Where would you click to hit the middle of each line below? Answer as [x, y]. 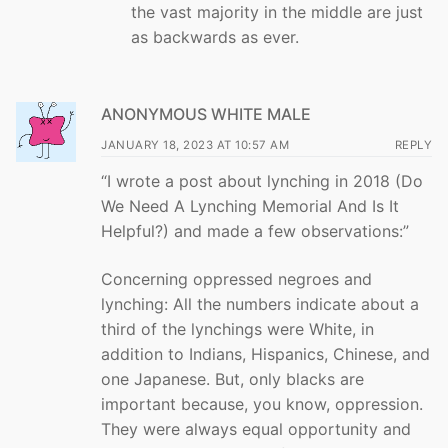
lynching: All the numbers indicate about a [260, 303]
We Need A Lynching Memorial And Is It [250, 206]
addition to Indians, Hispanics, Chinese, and [265, 353]
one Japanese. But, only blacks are [232, 378]
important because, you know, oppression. [262, 403]
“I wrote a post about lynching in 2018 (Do [262, 181]
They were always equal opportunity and [256, 428]
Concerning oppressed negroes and [236, 278]
